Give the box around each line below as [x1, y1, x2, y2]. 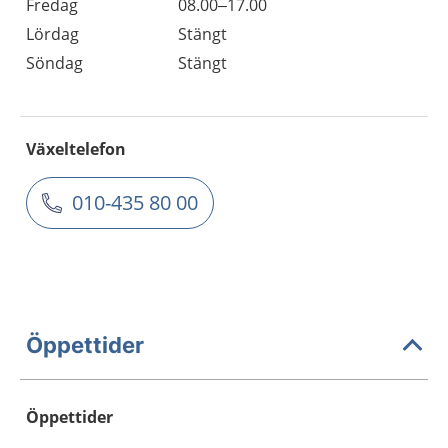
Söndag [26, 52, 83, 74]
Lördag [26, 23, 79, 45]
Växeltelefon [26, 138, 126, 160]
